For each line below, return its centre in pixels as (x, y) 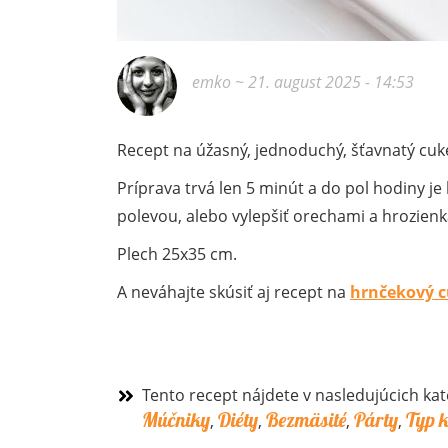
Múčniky (176, 419)
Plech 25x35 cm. (177, 253)
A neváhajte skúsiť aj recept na (233, 291)
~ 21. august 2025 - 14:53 (322, 81)
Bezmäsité (306, 419)
